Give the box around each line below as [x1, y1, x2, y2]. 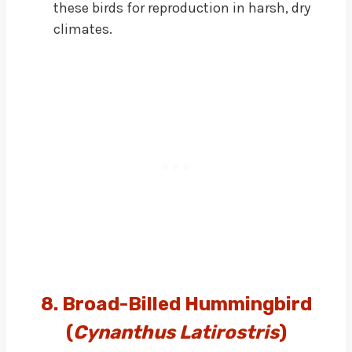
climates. [53, 20, 112, 38]
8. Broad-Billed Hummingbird [40, 292, 312, 315]
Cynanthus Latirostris [72, 321, 279, 343]
